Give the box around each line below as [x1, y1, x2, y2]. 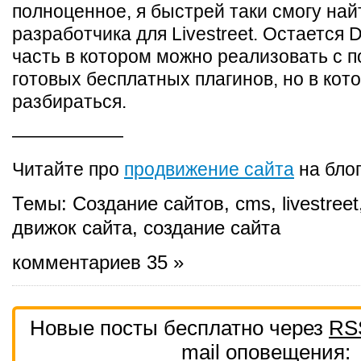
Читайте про [12, 159, 124, 180]
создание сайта [143, 217, 280, 239]
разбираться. [12, 91, 127, 112]
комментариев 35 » [12, 251, 184, 273]
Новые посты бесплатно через [30, 316, 329, 340]
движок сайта [12, 217, 132, 239]
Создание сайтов [73, 193, 224, 214]
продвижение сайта [124, 159, 294, 180]
